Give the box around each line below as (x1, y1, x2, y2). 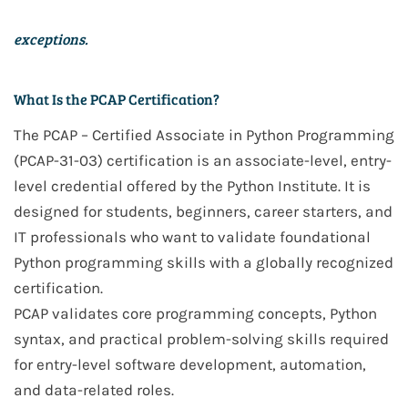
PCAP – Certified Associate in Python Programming (43, 126, 394, 145)
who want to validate (127, 228, 280, 247)
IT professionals (14, 228, 127, 247)
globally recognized (256, 253, 393, 272)
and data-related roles (14, 381, 171, 400)
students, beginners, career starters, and (106, 202, 393, 221)
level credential (14, 177, 123, 196)
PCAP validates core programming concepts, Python (14, 304, 377, 323)
